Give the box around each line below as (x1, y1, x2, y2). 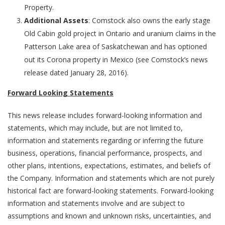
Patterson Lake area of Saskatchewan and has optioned (24, 42, 207, 51)
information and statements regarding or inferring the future (8, 136, 203, 145)
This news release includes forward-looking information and (8, 110, 202, 120)
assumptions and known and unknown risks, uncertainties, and (8, 211, 211, 220)
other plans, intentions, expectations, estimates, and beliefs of (8, 161, 210, 170)
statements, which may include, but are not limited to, (8, 123, 183, 133)
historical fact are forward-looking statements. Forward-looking (8, 186, 213, 195)
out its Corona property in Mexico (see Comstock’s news (24, 55, 208, 64)
